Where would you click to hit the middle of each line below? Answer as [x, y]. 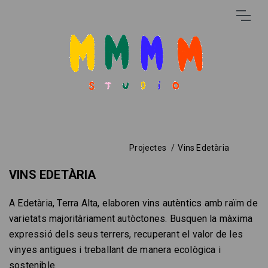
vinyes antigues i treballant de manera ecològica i [115, 250]
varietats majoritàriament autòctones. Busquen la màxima [131, 219]
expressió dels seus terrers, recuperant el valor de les [126, 234]
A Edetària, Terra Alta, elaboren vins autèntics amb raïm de [133, 203]
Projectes [148, 148]
